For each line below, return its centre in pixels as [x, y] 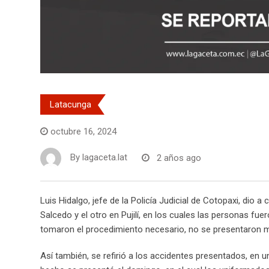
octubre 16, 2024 [83, 132]
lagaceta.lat [105, 158]
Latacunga [71, 105]
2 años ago [179, 158]
